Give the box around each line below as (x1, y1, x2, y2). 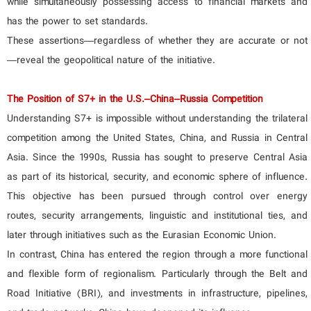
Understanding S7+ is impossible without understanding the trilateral (7, 110, 308, 128)
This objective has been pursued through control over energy (7, 188, 308, 205)
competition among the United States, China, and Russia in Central (7, 130, 308, 147)
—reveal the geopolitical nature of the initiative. (7, 52, 215, 69)
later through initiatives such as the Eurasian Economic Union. (7, 227, 276, 244)
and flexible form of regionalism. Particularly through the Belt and (7, 266, 308, 283)
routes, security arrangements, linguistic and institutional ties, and (7, 208, 308, 225)
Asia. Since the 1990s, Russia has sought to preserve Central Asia (7, 149, 308, 167)
